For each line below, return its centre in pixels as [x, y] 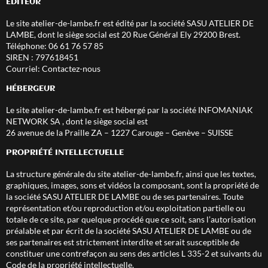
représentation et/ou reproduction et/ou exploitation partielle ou [126, 208]
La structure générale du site [59, 174]
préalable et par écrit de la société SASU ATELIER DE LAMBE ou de [129, 231]
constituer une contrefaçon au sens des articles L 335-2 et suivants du [134, 254]
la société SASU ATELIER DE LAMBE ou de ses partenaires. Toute [125, 197]
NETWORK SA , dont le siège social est [77, 121]
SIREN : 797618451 [42, 57]
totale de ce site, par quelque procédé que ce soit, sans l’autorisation [131, 220]
